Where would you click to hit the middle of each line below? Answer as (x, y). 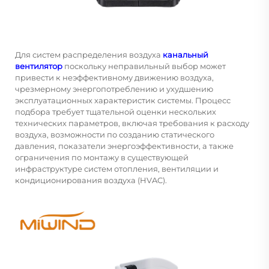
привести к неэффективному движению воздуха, (114, 77)
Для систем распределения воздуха (89, 54)
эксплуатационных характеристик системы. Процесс (123, 100)
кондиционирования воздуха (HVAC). (91, 180)
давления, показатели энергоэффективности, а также (124, 146)
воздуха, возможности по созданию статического (115, 134)
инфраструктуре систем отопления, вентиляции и (117, 168)
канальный (186, 54)
